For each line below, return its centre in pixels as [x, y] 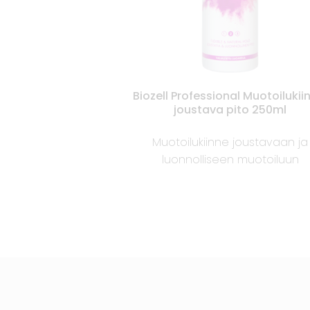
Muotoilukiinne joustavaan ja [230, 143]
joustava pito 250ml [230, 110]
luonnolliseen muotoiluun [230, 160]
